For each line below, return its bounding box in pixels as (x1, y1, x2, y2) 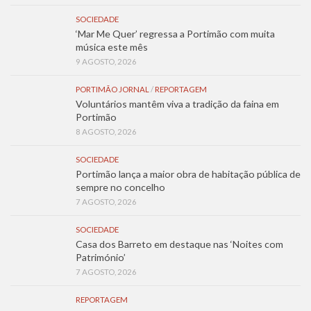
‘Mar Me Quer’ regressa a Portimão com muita (76, 27, 275, 40)
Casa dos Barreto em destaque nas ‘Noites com (76, 237, 283, 250)
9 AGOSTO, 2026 (76, 56, 137, 66)
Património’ (76, 251, 126, 263)
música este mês (76, 40, 148, 53)
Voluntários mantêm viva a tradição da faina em (76, 97, 279, 110)
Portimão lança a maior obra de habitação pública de (76, 167, 301, 180)
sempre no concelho (76, 180, 165, 193)
